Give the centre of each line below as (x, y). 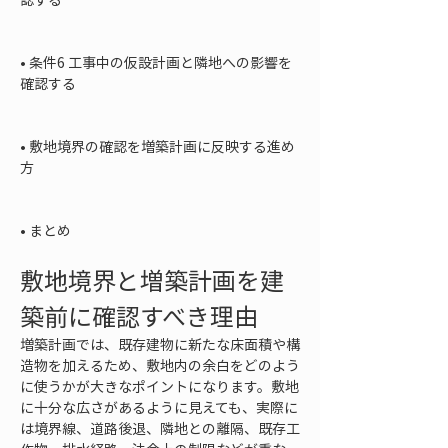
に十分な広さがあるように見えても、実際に (159, 407)
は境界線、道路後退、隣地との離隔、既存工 (160, 428)
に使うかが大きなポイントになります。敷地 (159, 386)
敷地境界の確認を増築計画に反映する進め (162, 146)
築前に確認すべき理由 (139, 316)
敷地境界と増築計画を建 (152, 280)
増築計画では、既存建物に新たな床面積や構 (160, 344)
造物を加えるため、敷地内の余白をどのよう (160, 365)
